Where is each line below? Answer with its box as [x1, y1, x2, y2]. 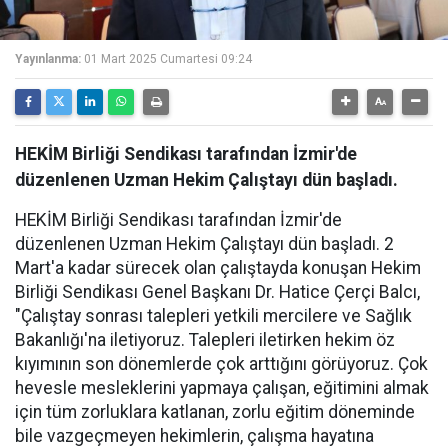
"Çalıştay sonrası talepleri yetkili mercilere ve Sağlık [15, 306, 412, 326]
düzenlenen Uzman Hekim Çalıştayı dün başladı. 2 [15, 234, 394, 254]
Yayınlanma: [15, 52, 81, 66]
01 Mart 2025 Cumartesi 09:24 [84, 52, 252, 66]
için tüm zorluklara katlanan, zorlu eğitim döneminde [15, 402, 415, 422]
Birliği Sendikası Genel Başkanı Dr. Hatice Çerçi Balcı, [15, 282, 420, 302]
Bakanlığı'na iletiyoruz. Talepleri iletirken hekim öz [15, 330, 395, 350]
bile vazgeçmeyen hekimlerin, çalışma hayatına [15, 426, 374, 446]
